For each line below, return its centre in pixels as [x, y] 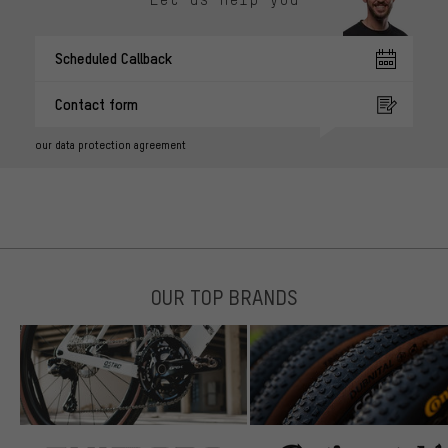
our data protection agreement [110, 145]
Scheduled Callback [113, 58]
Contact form [96, 104]
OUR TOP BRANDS [224, 297]
